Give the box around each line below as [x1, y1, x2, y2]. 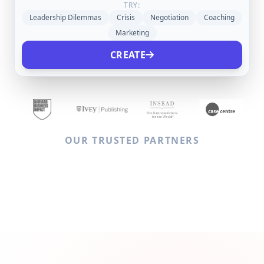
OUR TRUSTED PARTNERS [64, 134, 200, 147]
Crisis [117, 12, 135, 22]
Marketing [115, 28, 149, 38]
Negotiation [150, 12, 189, 22]
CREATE [110, 48, 146, 61]
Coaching [204, 12, 235, 22]
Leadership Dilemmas [29, 12, 101, 22]
